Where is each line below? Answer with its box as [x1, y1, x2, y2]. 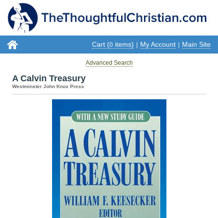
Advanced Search [85, 59, 133, 66]
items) [113, 40, 134, 48]
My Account [140, 40, 176, 48]
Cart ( [92, 40, 109, 48]
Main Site [182, 40, 211, 48]
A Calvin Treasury [12, 73, 86, 83]
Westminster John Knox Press [12, 83, 84, 89]
